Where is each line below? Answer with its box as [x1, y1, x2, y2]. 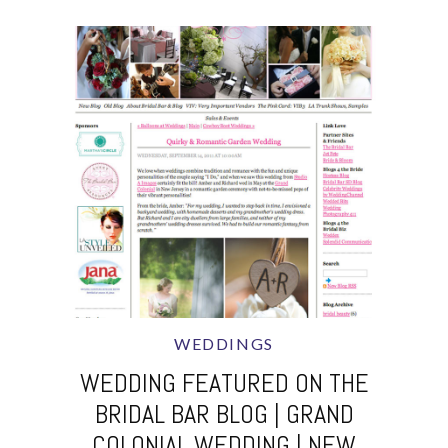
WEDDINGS [174, 334, 274, 353]
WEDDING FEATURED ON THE [79, 367, 369, 400]
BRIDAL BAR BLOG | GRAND [94, 398, 354, 431]
